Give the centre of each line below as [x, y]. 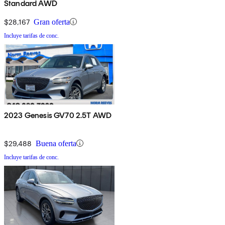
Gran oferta [52, 22]
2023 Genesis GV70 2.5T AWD [58, 115]
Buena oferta [56, 143]
